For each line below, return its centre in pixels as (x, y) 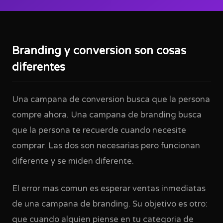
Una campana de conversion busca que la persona (111, 100)
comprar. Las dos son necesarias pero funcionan (106, 146)
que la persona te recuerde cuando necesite (99, 130)
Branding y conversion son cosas (99, 51)
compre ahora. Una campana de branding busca (107, 115)
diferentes (39, 67)
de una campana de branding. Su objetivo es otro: (110, 204)
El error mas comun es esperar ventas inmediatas (109, 189)
